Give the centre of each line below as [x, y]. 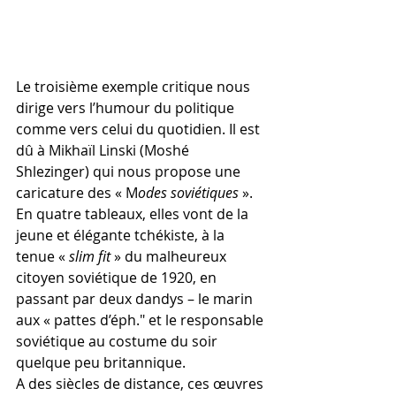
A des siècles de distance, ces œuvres [141, 384]
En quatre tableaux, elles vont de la [134, 214]
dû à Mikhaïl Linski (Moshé [104, 151]
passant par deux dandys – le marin [136, 299]
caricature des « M [77, 193]
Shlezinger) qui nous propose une [130, 172]
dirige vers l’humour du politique [127, 108]
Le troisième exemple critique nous [135, 87]
